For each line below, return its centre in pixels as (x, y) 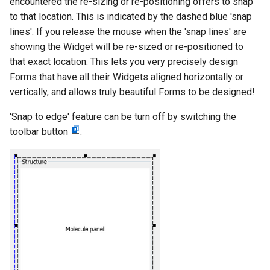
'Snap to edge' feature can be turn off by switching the (123, 116)
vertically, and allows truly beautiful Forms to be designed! (132, 92)
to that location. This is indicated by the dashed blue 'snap (131, 16)
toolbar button (40, 131)
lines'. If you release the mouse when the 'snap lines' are (128, 31)
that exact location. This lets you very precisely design (124, 61)
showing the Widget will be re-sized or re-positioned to (127, 46)
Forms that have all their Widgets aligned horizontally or (127, 77)
